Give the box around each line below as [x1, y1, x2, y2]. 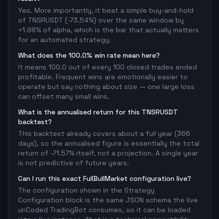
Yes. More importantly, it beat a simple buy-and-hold [18, 6, 194, 15]
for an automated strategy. [18, 35, 111, 44]
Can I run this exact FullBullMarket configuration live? [18, 174, 191, 183]
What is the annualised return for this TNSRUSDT [18, 108, 178, 116]
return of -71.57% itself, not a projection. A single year [18, 149, 198, 157]
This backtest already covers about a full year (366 [18, 129, 190, 138]
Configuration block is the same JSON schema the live [18, 196, 198, 204]
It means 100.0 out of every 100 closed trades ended [18, 63, 197, 71]
